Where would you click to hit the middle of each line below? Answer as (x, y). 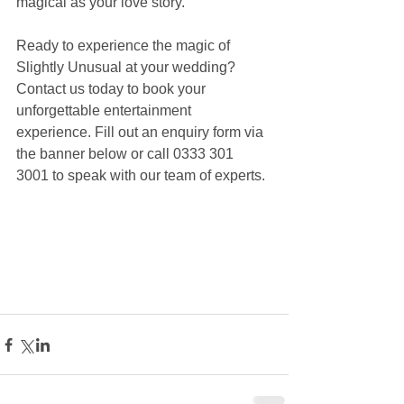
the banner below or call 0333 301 (127, 154)
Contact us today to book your (113, 89)
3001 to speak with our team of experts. (141, 175)
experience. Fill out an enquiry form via (142, 132)
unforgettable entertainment (106, 110)
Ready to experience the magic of (125, 46)
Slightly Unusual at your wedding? (128, 67)
